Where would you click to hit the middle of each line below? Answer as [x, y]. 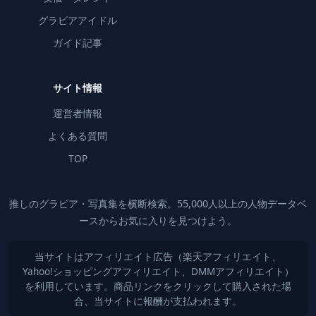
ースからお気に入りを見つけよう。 [158, 220]
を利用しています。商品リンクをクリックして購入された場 [158, 286]
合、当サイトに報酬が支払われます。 [158, 300]
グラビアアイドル [78, 20]
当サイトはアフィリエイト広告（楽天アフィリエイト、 [158, 256]
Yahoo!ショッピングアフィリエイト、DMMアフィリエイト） [158, 271]
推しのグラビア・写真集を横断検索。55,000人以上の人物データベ [158, 203]
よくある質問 [78, 135]
